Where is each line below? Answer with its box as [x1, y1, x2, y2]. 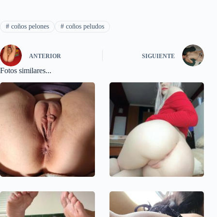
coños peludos [63, 22, 104, 30]
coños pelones [9, 22, 49, 30]
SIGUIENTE [142, 52, 175, 60]
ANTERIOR [29, 52, 61, 60]
